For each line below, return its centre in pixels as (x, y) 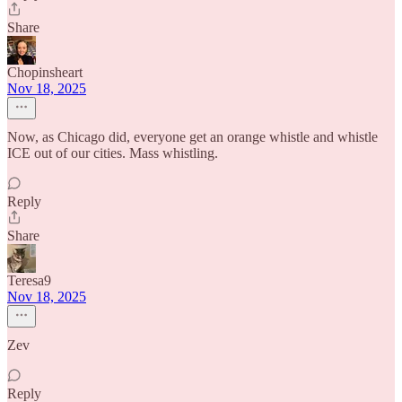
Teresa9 (29, 280)
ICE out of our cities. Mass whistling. (113, 153)
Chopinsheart (45, 72)
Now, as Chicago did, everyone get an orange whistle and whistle (192, 137)
